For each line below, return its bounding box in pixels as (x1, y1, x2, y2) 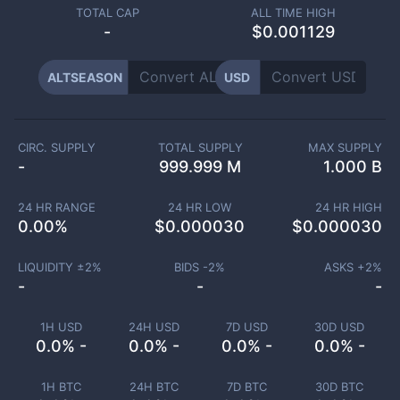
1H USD (39, 320, 82, 334)
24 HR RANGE (17, 200, 96, 214)
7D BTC (226, 379, 267, 394)
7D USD (225, 320, 268, 334)
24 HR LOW (168, 200, 232, 214)
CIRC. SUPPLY (18, 140, 96, 154)
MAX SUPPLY (308, 140, 383, 154)
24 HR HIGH (315, 200, 382, 214)
